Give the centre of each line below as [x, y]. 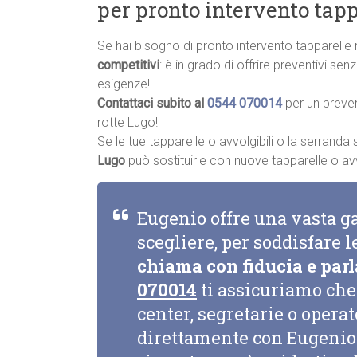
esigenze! [124, 84]
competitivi [128, 65]
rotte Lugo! [127, 123]
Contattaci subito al [152, 104]
